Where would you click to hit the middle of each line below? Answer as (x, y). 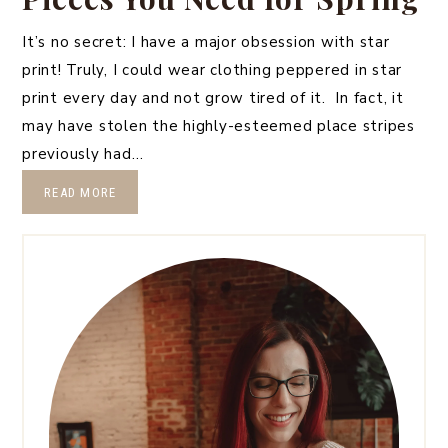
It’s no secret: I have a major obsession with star (206, 41)
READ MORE (80, 192)
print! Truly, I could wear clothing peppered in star (212, 69)
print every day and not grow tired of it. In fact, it (213, 97)
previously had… (83, 153)
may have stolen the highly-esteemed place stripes (218, 125)
